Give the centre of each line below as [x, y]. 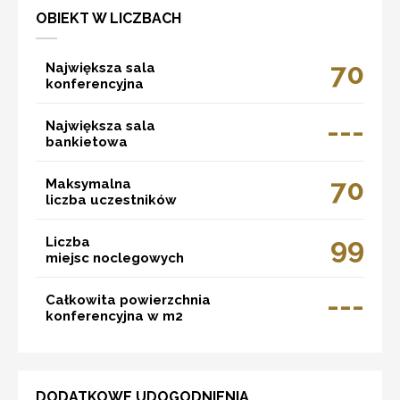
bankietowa [87, 142]
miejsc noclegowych [115, 258]
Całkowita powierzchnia [128, 300]
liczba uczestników [111, 200]
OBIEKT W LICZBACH [108, 18]
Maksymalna [88, 183]
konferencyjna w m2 [114, 316]
